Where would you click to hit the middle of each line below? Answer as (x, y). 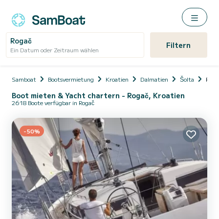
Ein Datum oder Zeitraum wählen (55, 50)
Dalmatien (154, 79)
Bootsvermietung (71, 79)
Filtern (179, 45)
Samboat (24, 79)
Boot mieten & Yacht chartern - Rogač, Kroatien (98, 95)
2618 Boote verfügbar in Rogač (53, 102)
